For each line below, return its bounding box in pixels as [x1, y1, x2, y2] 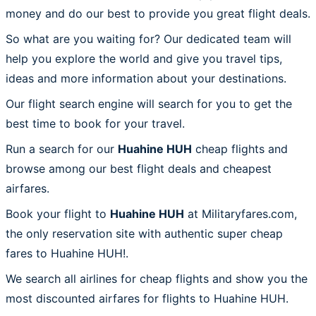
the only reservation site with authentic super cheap [6, 226, 283, 241]
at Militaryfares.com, [184, 206, 297, 221]
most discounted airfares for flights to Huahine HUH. [6, 291, 288, 305]
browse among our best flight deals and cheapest [6, 161, 272, 176]
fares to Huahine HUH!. [6, 245, 128, 260]
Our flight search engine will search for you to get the [6, 96, 292, 111]
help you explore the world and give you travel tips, [6, 51, 282, 66]
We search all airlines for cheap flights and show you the [6, 271, 308, 286]
